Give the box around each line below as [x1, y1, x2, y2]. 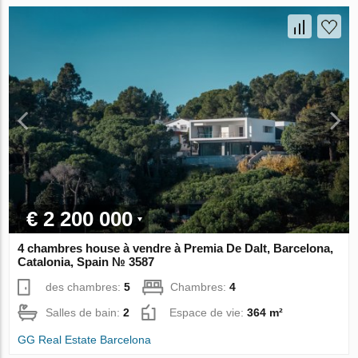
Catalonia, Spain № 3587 [18, 254, 155, 268]
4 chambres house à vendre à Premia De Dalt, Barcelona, [18, 241, 334, 255]
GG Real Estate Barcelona [18, 332, 152, 346]
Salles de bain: [46, 305, 124, 319]
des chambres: [46, 280, 125, 293]
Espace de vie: [169, 305, 248, 319]
